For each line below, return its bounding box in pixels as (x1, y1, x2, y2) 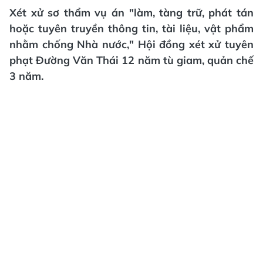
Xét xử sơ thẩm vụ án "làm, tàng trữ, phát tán (9, 6, 254, 19)
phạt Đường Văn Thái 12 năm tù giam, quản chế (9, 53, 254, 67)
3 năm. (9, 69, 46, 83)
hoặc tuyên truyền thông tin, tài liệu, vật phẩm (9, 22, 254, 35)
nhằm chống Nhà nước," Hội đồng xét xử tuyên (9, 38, 254, 51)
